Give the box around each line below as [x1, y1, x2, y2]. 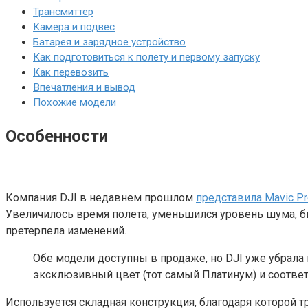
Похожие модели [33, 96, 116, 109]
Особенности [5, 126, 108, 146]
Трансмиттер [33, 5, 93, 19]
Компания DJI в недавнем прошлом [5, 191, 196, 205]
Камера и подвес [33, 21, 115, 34]
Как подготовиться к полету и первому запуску [33, 51, 260, 64]
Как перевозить [33, 66, 109, 79]
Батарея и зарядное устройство [33, 36, 186, 49]
